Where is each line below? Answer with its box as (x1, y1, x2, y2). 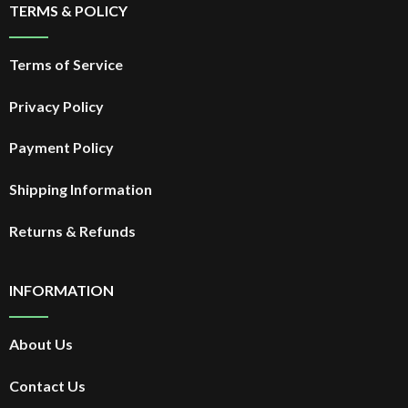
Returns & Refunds (8, 221, 136, 240)
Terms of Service (8, 55, 123, 73)
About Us (8, 335, 73, 353)
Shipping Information (8, 180, 152, 199)
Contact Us (8, 377, 86, 395)
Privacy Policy (8, 97, 104, 115)
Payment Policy (8, 138, 114, 157)
